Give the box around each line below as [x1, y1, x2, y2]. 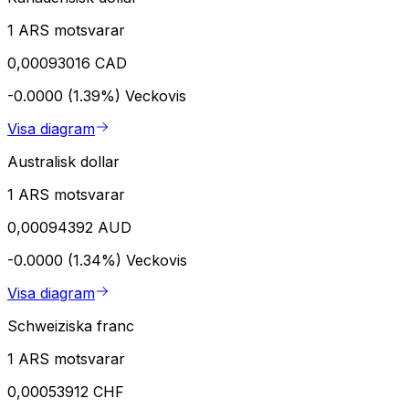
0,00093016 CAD [7, 53, 127, 72]
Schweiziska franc [7, 316, 134, 335]
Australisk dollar [7, 152, 120, 171]
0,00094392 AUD [7, 217, 131, 236]
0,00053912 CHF [7, 382, 124, 401]
